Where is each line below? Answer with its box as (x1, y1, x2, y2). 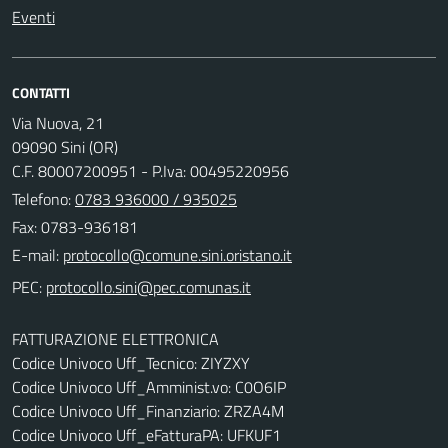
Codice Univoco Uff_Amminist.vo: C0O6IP (12, 374, 286, 399)
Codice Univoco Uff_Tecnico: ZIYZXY (12, 350, 250, 375)
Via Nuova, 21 (12, 110, 104, 135)
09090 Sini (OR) (12, 134, 118, 159)
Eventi (12, 4, 55, 29)
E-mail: (12, 242, 59, 267)
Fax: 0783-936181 (12, 214, 138, 239)
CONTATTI (12, 81, 70, 103)
